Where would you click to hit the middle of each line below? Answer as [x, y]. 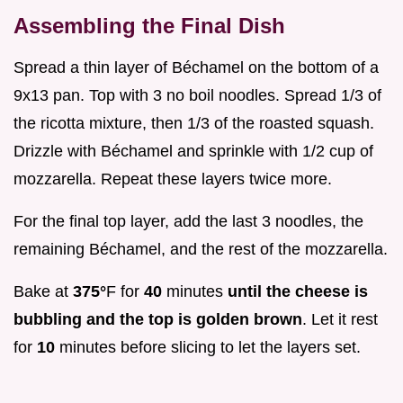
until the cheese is [298, 292]
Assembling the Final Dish [149, 26]
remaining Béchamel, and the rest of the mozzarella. [201, 250]
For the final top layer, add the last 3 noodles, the [188, 222]
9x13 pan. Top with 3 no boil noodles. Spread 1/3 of [197, 96]
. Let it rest [340, 320]
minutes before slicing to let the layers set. [208, 348]
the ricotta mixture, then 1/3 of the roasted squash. [194, 124]
